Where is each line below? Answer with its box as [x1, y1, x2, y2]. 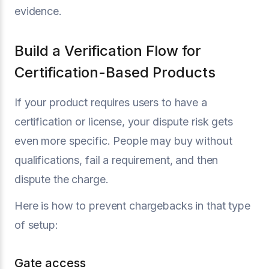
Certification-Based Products [14, 64, 216, 81]
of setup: [14, 219, 58, 231]
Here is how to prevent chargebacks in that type [14, 199, 250, 212]
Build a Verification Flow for [14, 42, 201, 59]
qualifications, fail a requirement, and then [14, 154, 219, 166]
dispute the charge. [14, 173, 109, 186]
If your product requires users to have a [14, 96, 207, 109]
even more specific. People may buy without [14, 134, 232, 147]
